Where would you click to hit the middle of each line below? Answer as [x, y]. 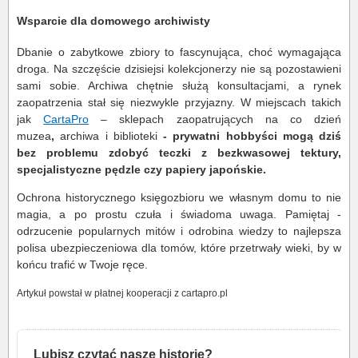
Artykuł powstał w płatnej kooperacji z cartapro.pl [122, 293]
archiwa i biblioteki [111, 136]
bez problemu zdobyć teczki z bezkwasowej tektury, [179, 153]
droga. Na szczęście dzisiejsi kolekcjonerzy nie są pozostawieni [179, 69]
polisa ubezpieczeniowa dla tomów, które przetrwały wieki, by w [179, 248]
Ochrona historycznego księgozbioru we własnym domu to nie [179, 198]
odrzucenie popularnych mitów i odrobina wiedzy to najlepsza [179, 231]
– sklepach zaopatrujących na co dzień [215, 119]
